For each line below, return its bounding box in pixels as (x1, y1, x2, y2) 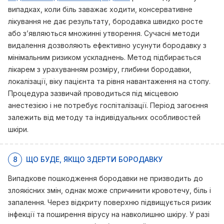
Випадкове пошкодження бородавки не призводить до (8, 174, 203, 182)
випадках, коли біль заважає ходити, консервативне (8, 5, 192, 13)
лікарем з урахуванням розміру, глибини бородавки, (8, 65, 191, 73)
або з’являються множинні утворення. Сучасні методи (8, 29, 199, 37)
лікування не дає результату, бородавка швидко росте (8, 17, 203, 25)
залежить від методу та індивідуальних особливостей (8, 113, 200, 121)
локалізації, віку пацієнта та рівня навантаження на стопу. (8, 77, 210, 85)
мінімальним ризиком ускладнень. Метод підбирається (8, 53, 201, 61)
